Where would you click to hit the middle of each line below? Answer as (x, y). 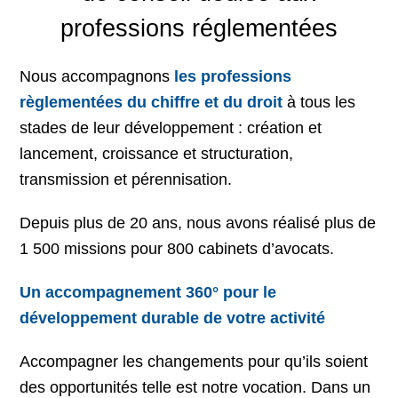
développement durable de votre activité (173, 318)
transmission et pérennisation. (126, 179)
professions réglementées (199, 28)
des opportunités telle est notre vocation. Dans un (195, 387)
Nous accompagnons (97, 76)
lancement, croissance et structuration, (157, 154)
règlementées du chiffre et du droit (154, 102)
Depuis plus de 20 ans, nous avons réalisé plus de (198, 223)
